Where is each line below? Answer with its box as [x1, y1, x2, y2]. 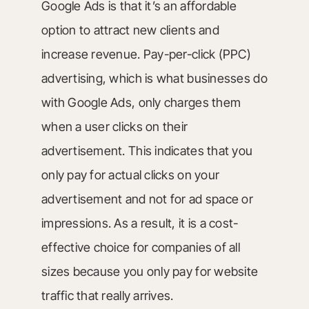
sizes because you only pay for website [41, 264, 259, 279]
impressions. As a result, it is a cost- [41, 216, 239, 230]
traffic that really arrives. [41, 288, 174, 303]
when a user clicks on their [41, 119, 188, 134]
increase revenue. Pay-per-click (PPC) [41, 47, 251, 61]
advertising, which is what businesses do [41, 71, 268, 86]
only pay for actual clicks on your [41, 168, 220, 182]
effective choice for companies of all [41, 240, 240, 255]
